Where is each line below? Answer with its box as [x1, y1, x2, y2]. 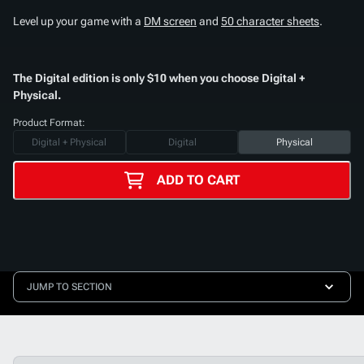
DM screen [144, 14, 197, 28]
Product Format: [13, 116, 85, 128]
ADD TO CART [157, 172, 240, 188]
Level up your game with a [13, 14, 144, 28]
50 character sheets [221, 14, 319, 28]
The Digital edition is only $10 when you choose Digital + [13, 71, 305, 84]
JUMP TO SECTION [27, 280, 112, 292]
